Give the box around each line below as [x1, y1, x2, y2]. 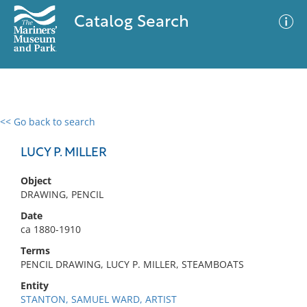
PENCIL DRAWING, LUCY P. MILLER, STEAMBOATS [21, 258, 244, 271]
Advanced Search [163, 127, 243, 140]
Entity [21, 279, 49, 292]
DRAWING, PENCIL [21, 188, 103, 201]
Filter [265, 130, 288, 140]
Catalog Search [73, 14, 189, 31]
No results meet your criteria [85, 199, 217, 212]
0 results [10, 123, 50, 136]
